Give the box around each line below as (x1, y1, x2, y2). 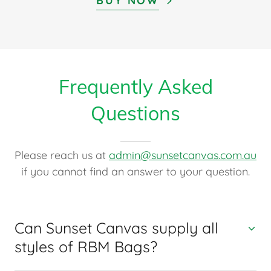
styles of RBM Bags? (15, 237, 157, 256)
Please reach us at (15, 148, 109, 162)
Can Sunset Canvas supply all (15, 218, 218, 237)
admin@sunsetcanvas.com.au (109, 148, 256, 162)
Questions (91, 100, 180, 125)
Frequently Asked (58, 74, 213, 99)
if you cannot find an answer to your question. (21, 164, 250, 178)
